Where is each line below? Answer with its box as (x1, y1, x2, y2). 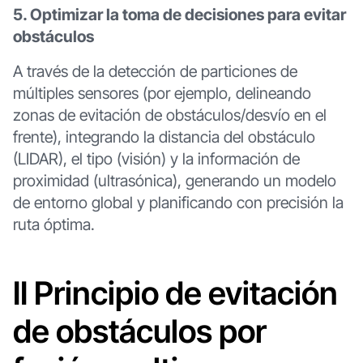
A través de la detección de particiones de (12, 61, 297, 81)
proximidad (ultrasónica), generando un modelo (12, 170, 336, 190)
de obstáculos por (12, 312, 267, 351)
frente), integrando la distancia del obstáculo (12, 126, 315, 147)
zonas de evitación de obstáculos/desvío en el (12, 105, 327, 125)
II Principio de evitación (12, 274, 338, 313)
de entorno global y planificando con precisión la (12, 192, 344, 212)
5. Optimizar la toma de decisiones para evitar (12, 5, 346, 25)
